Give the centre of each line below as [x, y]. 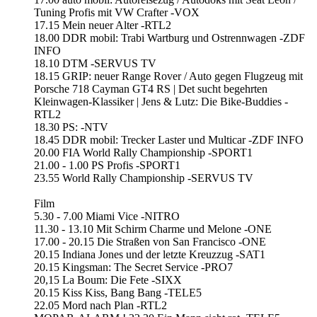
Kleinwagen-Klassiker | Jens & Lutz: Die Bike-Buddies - [161, 102]
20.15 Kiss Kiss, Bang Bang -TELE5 [118, 293]
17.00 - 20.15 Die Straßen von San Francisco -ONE [150, 242]
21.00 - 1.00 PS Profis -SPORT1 [107, 166]
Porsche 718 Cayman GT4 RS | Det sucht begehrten [151, 89]
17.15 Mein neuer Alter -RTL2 [103, 25]
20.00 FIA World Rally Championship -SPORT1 [143, 153]
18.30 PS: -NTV [71, 127]
